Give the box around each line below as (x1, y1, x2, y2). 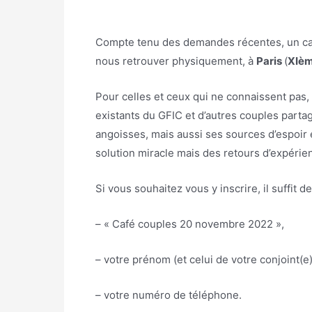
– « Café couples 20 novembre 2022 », (95, 217, 284, 231)
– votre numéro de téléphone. (95, 288, 242, 302)
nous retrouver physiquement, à (95, 54, 256, 68)
